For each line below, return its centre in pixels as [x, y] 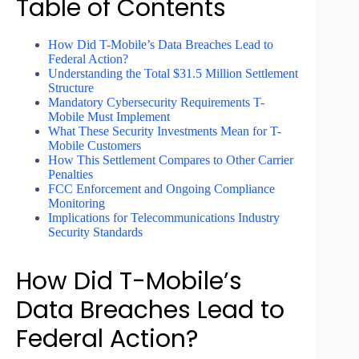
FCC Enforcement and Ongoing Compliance [161, 189]
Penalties [71, 175]
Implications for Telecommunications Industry [164, 218]
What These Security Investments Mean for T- [165, 131]
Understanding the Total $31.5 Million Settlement [173, 74]
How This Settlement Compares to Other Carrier [171, 160]
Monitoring [77, 204]
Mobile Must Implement [109, 117]
